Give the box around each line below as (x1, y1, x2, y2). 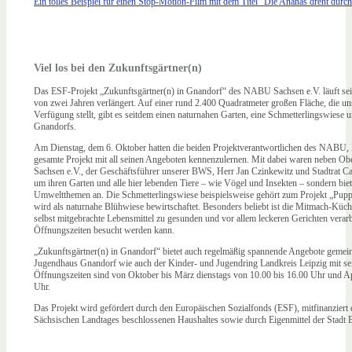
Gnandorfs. (34, 120, 76, 132)
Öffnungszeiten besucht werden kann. (34, 224, 174, 236)
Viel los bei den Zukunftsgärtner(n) (34, 60, 202, 74)
